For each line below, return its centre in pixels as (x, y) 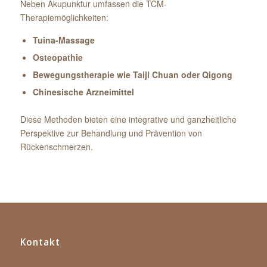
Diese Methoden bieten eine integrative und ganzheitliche (128, 119)
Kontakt (40, 243)
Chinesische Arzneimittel (83, 92)
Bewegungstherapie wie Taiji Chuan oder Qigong (132, 75)
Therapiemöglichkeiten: (64, 18)
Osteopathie (58, 58)
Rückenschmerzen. (56, 147)
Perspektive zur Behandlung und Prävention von (111, 133)
